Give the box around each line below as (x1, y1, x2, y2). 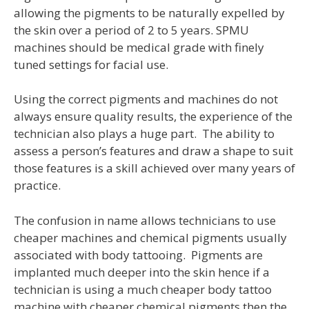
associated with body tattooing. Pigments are (14, 246, 263, 263)
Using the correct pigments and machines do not (14, 91, 278, 108)
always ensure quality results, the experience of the (14, 108, 292, 125)
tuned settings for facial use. (14, 56, 168, 72)
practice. (14, 177, 61, 194)
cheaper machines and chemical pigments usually (14, 229, 287, 246)
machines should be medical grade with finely (14, 39, 264, 55)
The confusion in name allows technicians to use (14, 212, 276, 228)
